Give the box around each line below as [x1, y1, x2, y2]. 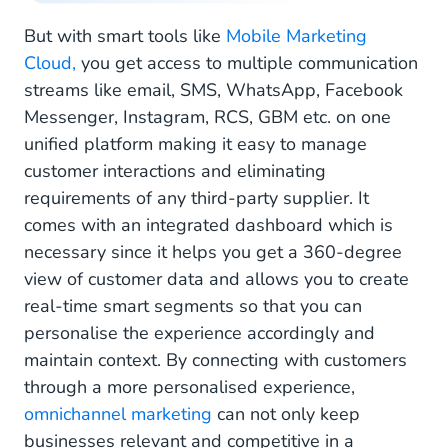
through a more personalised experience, [24, 375, 355, 400]
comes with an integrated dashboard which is [24, 213, 393, 238]
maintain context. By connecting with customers [24, 348, 407, 373]
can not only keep [212, 402, 360, 427]
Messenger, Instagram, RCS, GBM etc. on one [24, 105, 391, 130]
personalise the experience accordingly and [24, 321, 375, 346]
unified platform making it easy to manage [24, 132, 367, 157]
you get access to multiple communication [76, 51, 418, 76]
